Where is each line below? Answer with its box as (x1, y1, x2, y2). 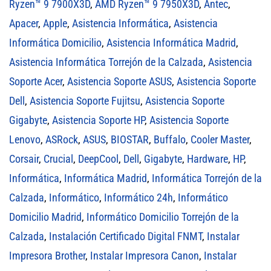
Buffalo (154, 132, 186, 146)
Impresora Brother (9, 249, 85, 262)
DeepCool (78, 152, 119, 165)
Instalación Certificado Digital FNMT (49, 229, 202, 243)
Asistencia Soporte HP (52, 113, 145, 126)
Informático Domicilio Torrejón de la (87, 210, 239, 223)
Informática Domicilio (9, 36, 102, 49)
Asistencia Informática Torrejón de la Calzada (9, 55, 203, 68)
